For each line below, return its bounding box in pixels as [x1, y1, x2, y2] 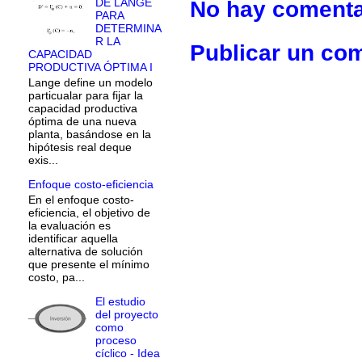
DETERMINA [95, 22, 162, 36]
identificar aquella [28, 231, 118, 245]
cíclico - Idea [95, 346, 160, 360]
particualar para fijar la [28, 89, 143, 103]
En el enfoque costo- [28, 192, 134, 206]
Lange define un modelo [28, 76, 153, 90]
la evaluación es [28, 218, 111, 232]
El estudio [95, 294, 145, 308]
